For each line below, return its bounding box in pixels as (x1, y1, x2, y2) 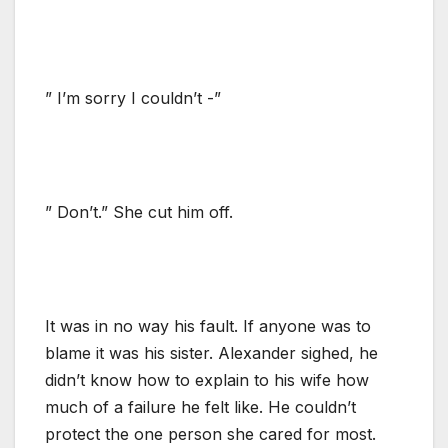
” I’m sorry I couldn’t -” (45, 87, 221, 108)
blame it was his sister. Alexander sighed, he (45, 342, 378, 363)
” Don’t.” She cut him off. (45, 201, 233, 222)
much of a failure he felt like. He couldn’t (45, 396, 356, 417)
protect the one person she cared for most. (45, 423, 376, 444)
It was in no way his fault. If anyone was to (45, 315, 371, 336)
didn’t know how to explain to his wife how (45, 369, 369, 390)
